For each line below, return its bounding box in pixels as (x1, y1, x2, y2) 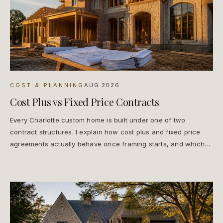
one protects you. (10, 151, 67, 160)
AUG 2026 (84, 81, 120, 89)
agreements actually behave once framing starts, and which (10, 139, 205, 148)
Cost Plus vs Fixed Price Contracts (10, 95, 159, 109)
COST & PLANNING (10, 81, 85, 89)
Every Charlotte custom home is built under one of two (10, 115, 186, 124)
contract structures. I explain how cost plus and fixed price (10, 127, 201, 136)
